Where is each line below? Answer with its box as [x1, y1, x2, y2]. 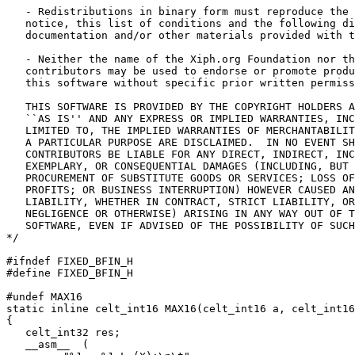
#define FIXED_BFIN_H [6, 267, 133, 280]
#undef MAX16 [6, 291, 82, 303]
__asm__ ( [6, 338, 89, 351]
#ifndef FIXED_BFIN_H [6, 255, 133, 268]
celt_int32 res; [6, 326, 120, 339]
